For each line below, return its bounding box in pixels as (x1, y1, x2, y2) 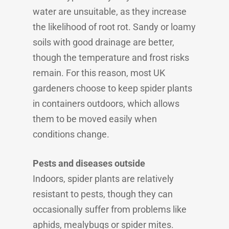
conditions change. (33, 129, 109, 140)
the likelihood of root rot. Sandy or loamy (33, 21, 196, 32)
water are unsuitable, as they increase (33, 6, 187, 17)
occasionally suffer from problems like (33, 204, 187, 215)
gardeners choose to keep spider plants (33, 83, 192, 94)
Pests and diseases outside (33, 158, 145, 169)
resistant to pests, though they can (33, 189, 173, 199)
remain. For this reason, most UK (33, 67, 165, 78)
